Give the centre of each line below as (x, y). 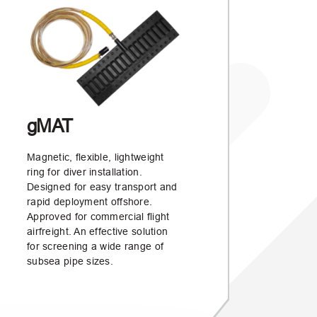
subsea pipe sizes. (70, 261)
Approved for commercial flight (98, 217)
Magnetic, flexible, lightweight (96, 157)
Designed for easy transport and (102, 187)
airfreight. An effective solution (98, 231)
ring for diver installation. (85, 172)
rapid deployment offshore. (90, 202)
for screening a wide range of (96, 246)
